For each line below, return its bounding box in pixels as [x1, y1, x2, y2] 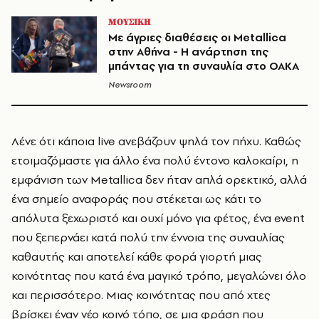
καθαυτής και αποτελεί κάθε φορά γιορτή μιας [11, 249, 262, 265]
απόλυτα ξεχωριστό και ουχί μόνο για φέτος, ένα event [11, 210, 305, 226]
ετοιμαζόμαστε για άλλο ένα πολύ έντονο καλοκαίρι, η [11, 152, 298, 169]
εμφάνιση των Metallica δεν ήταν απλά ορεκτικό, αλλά [11, 172, 307, 188]
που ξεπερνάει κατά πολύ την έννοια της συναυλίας [11, 229, 285, 246]
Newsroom [108, 79, 152, 91]
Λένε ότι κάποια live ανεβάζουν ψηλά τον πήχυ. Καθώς [11, 133, 301, 150]
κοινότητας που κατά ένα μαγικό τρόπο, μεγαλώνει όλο [11, 268, 306, 284]
